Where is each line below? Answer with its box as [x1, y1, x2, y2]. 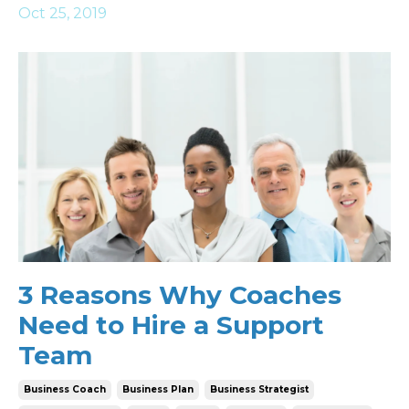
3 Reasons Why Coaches [18, 278, 341, 310]
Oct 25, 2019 [18, 5, 107, 22]
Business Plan [122, 383, 194, 395]
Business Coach [24, 383, 106, 395]
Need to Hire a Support [18, 309, 324, 341]
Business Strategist [210, 383, 309, 395]
